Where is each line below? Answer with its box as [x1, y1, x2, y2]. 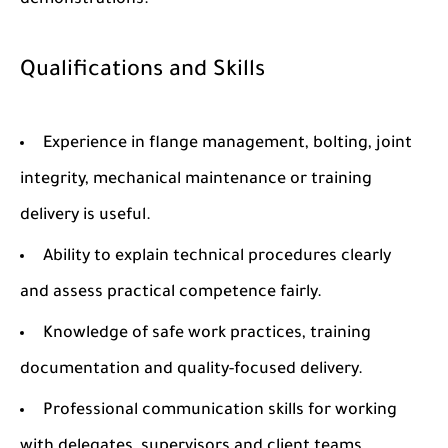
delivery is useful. [20, 207, 151, 225]
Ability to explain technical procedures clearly [43, 248, 391, 266]
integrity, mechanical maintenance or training [20, 171, 372, 189]
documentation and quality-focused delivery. [20, 361, 363, 379]
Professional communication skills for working [43, 402, 397, 420]
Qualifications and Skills [20, 60, 265, 84]
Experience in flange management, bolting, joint [43, 135, 412, 153]
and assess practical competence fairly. [20, 284, 322, 302]
